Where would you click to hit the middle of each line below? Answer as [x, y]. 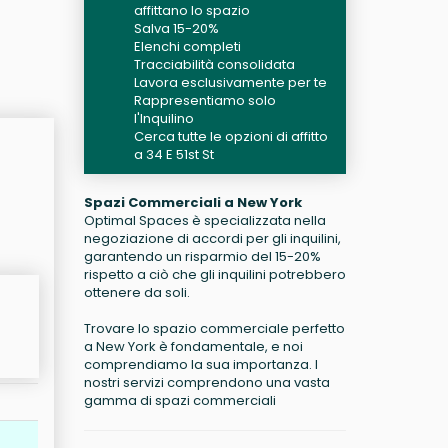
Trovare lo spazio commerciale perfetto [214, 328]
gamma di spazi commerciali [179, 400]
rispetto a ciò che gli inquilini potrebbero [214, 274]
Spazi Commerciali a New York [192, 202]
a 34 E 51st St [173, 154]
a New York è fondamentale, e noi [193, 346]
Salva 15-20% [176, 28]
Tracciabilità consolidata [214, 64]
